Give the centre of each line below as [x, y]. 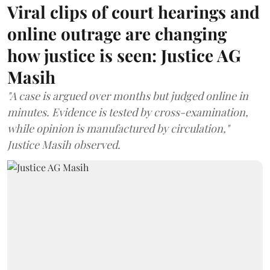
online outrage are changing [117, 33]
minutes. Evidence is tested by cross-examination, [128, 112]
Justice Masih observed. [64, 145]
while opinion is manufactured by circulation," [118, 128]
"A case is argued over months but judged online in [128, 96]
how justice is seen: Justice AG [124, 55]
